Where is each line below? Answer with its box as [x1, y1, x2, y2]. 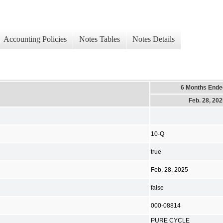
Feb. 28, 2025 [151, 166, 188, 173]
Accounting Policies [3, 35, 67, 44]
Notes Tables [79, 35, 120, 44]
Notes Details [132, 35, 175, 44]
